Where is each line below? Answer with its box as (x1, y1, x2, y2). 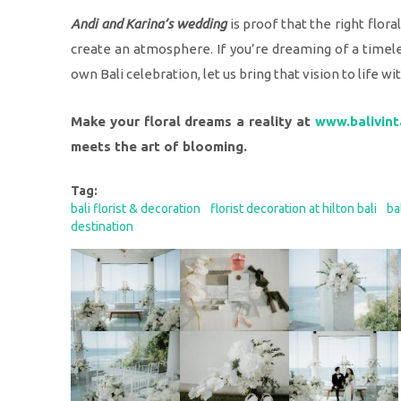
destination (70, 219, 133, 235)
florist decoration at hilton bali (209, 201, 377, 217)
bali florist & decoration (70, 201, 200, 217)
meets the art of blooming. (70, 139, 247, 155)
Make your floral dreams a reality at (70, 114, 315, 130)
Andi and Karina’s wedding (70, 16, 226, 32)
